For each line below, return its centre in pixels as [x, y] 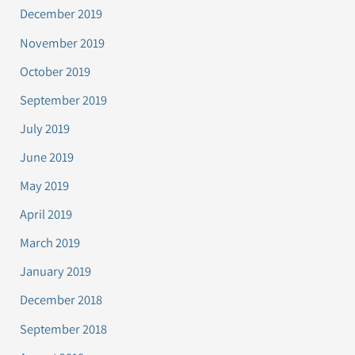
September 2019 [64, 99]
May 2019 [45, 186]
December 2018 [61, 300]
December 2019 [61, 14]
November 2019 [63, 42]
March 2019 [50, 243]
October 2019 [55, 71]
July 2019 [45, 128]
